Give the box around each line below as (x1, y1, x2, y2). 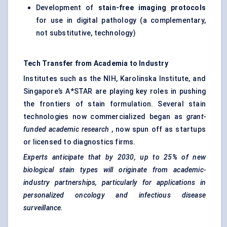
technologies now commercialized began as (23, 112, 186, 121)
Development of (36, 4, 98, 12)
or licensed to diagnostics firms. (23, 138, 136, 146)
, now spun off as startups (109, 125, 206, 134)
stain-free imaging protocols (98, 4, 206, 12)
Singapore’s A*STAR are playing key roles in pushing (23, 87, 206, 96)
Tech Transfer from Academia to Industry (23, 59, 168, 68)
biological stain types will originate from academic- (23, 166, 206, 174)
